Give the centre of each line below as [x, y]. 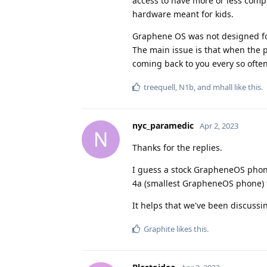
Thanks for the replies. [177, 147]
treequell [159, 87]
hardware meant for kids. [183, 14]
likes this [191, 229]
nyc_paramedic [163, 125]
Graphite [159, 229]
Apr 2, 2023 [219, 125]
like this [247, 87]
